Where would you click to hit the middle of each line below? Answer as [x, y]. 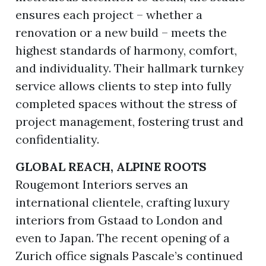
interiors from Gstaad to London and [119, 220]
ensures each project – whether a [109, 14]
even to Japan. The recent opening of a [123, 237]
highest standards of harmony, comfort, [126, 50]
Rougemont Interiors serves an [102, 184]
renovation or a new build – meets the [121, 32]
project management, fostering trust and [130, 121]
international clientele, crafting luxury [123, 202]
